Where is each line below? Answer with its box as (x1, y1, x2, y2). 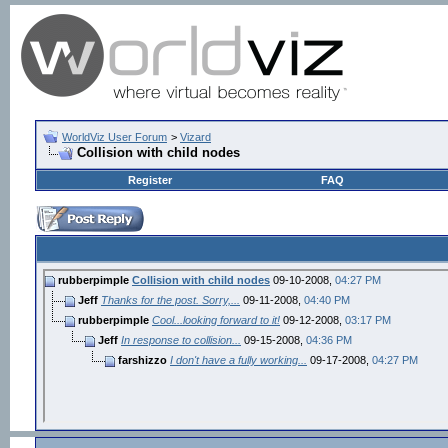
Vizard (180, 131, 211, 143)
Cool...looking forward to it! (152, 313, 280, 326)
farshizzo (118, 353, 167, 366)
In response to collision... (121, 333, 241, 346)
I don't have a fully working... (170, 353, 307, 366)
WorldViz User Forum (62, 131, 167, 143)
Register (127, 174, 172, 186)
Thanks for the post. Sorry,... (101, 293, 240, 306)
